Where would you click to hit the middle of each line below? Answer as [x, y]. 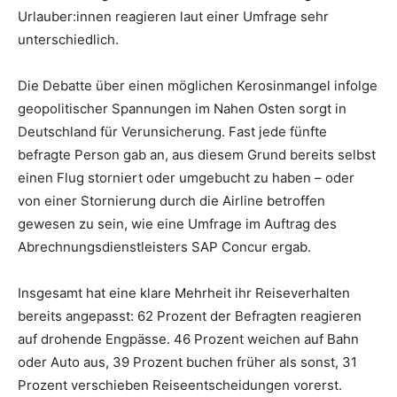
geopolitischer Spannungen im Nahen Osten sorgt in [182, 109]
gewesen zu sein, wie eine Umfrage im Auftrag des [177, 224]
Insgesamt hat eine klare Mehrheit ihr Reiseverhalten [184, 293]
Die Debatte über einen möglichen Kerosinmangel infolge [198, 86]
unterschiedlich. [68, 40]
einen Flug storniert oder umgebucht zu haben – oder [186, 178]
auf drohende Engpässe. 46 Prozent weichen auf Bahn [188, 339]
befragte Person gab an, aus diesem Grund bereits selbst [197, 155]
